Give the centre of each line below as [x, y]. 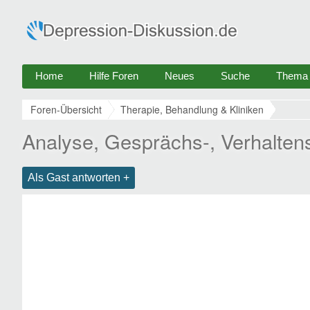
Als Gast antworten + [79, 177]
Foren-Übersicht [66, 109]
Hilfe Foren [114, 76]
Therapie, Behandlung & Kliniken [192, 109]
